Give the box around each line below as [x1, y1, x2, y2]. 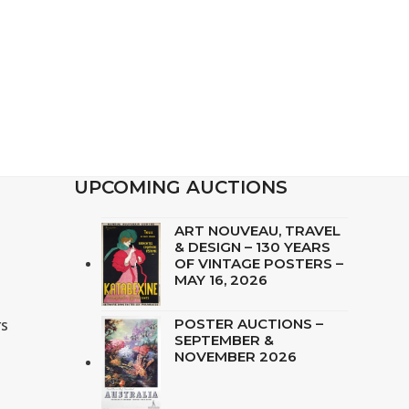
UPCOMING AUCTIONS [73, 175, 288, 198]
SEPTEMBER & [173, 331, 274, 350]
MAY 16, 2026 [173, 270, 267, 288]
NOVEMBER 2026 [173, 348, 297, 366]
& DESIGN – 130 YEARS [173, 237, 330, 256]
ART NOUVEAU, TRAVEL [173, 221, 341, 239]
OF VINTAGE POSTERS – [173, 254, 343, 272]
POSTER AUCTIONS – [173, 315, 323, 333]
